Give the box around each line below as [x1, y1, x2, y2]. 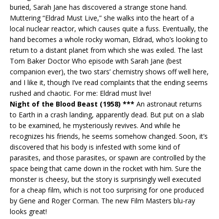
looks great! [10, 206, 47, 216]
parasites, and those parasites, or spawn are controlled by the [10, 153, 206, 162]
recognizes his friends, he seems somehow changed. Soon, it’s [10, 131, 208, 141]
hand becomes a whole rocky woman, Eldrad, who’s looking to [10, 34, 208, 44]
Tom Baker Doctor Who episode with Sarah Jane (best [10, 56, 182, 66]
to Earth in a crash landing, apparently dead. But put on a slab [10, 109, 204, 119]
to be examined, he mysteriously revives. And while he [10, 120, 180, 130]
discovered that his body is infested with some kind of [10, 142, 180, 152]
